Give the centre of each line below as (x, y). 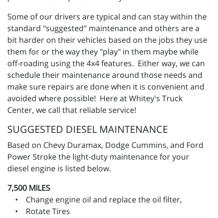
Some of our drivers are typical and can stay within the (107, 17)
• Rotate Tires (39, 211)
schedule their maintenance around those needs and (105, 75)
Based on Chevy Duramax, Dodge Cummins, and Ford (105, 145)
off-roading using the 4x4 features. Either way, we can (106, 64)
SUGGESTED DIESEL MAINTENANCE (88, 129)
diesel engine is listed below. (59, 169)
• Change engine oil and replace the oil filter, (95, 200)
